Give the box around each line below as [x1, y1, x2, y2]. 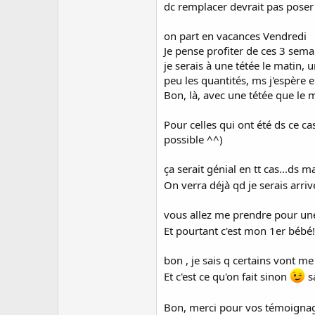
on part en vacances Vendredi [164, 29, 307, 43]
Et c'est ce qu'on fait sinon [164, 269, 290, 283]
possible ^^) [164, 132, 223, 146]
